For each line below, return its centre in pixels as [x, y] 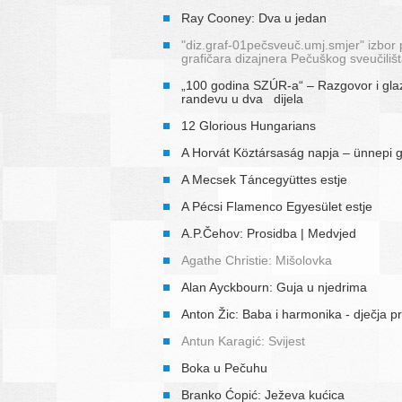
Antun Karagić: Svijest [243, 341]
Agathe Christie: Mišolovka [257, 260]
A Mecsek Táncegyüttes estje [264, 179]
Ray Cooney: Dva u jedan [254, 17]
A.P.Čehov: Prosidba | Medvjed [269, 233]
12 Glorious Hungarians [249, 125]
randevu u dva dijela [242, 98]
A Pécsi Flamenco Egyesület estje [277, 206]
